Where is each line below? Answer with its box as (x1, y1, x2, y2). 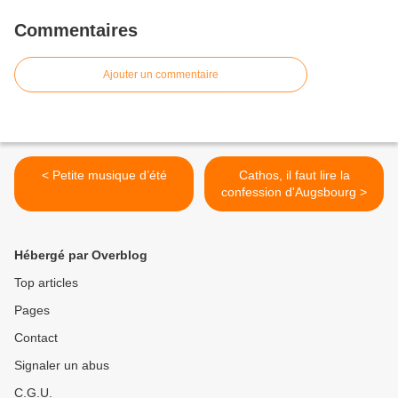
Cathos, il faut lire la (238, 168, 350, 183)
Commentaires (14, 20, 138, 41)
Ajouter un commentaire (103, 68, 219, 82)
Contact (14, 330, 58, 346)
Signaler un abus (14, 358, 109, 373)
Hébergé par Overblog (14, 248, 147, 263)
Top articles (14, 275, 78, 291)
